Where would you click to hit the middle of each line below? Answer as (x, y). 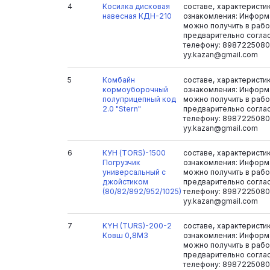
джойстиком (125, 181)
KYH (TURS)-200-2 (137, 226)
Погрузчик (121, 162)
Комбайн (118, 80)
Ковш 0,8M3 (125, 236)
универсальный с (134, 172)
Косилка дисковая (136, 7)
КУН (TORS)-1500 (134, 152)
